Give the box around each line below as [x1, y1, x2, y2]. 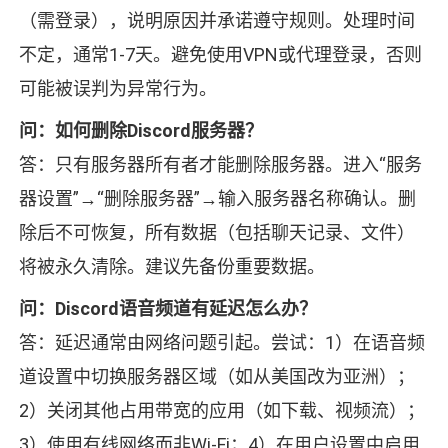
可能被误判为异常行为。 [18, 78, 217, 100]
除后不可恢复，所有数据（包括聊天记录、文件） [18, 222, 415, 244]
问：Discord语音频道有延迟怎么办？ [18, 298, 317, 320]
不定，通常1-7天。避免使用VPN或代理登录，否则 [18, 44, 422, 66]
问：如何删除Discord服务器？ [18, 120, 263, 142]
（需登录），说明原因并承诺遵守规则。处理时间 [18, 10, 415, 32]
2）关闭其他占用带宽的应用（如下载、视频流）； [18, 400, 425, 422]
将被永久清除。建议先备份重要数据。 [18, 256, 325, 278]
